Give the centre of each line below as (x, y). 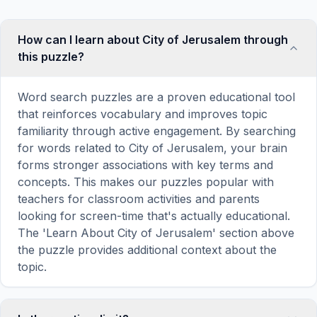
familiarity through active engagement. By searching (157, 131)
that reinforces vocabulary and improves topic (143, 114)
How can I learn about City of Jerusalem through (153, 40)
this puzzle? (51, 57)
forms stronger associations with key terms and (145, 165)
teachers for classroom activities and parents (139, 199)
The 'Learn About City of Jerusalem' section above (156, 233)
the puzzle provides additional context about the (147, 250)
